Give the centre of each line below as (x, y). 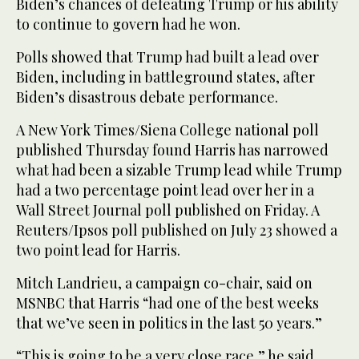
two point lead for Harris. (98, 250)
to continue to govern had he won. (128, 24)
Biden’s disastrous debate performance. (147, 97)
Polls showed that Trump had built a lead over (167, 56)
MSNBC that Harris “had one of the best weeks (167, 303)
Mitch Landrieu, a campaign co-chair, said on (164, 282)
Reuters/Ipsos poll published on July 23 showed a (177, 230)
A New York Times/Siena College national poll (167, 129)
